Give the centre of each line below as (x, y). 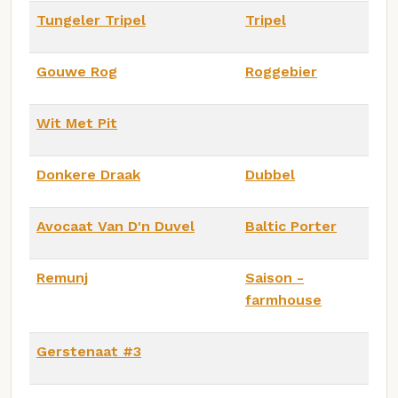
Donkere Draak (88, 174)
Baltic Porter (291, 226)
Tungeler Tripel (91, 20)
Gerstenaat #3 (89, 351)
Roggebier (281, 71)
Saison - (275, 277)
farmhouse (283, 299)
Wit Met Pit (77, 123)
